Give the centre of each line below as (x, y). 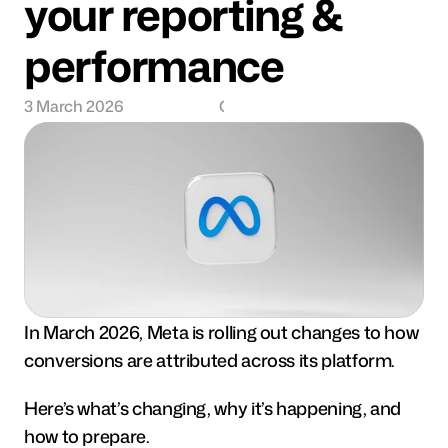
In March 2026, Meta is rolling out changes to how (221, 332)
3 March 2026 (74, 106)
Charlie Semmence (288, 106)
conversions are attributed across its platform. (210, 360)
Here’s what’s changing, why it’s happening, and (213, 408)
